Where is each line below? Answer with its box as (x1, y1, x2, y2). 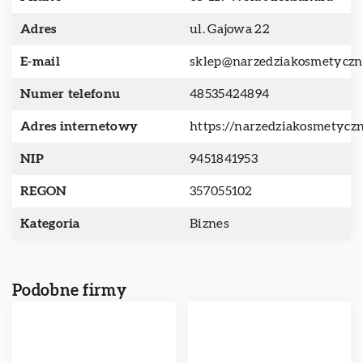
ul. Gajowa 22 (190, 23, 270, 36)
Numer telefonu (20, 88, 121, 100)
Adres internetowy (20, 120, 139, 133)
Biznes (190, 217, 229, 230)
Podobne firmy (12, 283, 126, 299)
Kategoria (20, 217, 80, 230)
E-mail (20, 55, 60, 68)
